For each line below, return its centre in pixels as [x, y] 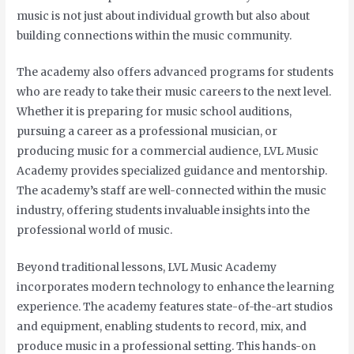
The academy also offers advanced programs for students [175, 73]
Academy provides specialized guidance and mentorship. [172, 171]
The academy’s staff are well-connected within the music [172, 191]
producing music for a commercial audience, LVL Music [168, 152]
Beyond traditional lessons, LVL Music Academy [147, 268]
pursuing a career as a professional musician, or [147, 132]
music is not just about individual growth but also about [164, 16]
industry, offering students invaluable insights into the [164, 211]
